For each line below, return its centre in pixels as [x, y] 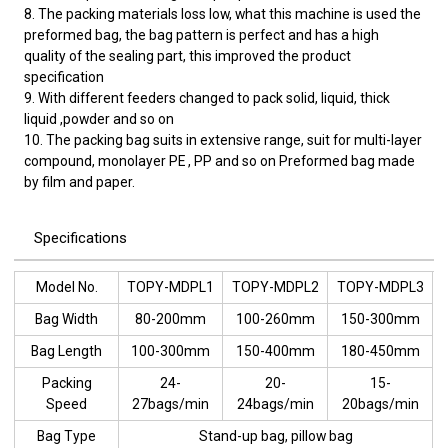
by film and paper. [80, 181]
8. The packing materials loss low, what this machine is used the [223, 13]
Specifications [81, 237]
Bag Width [67, 318]
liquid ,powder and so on [99, 118]
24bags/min [275, 403]
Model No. [66, 286]
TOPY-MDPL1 [171, 286]
